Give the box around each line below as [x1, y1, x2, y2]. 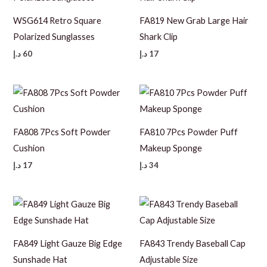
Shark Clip [139, 32, 178, 42]
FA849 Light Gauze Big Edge [13, 238, 123, 249]
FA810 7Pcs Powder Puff [139, 127, 238, 138]
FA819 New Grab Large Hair [139, 15, 249, 26]
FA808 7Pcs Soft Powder [13, 127, 111, 138]
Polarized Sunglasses [13, 32, 95, 42]
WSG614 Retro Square [13, 15, 102, 26]
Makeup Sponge [139, 143, 202, 154]
